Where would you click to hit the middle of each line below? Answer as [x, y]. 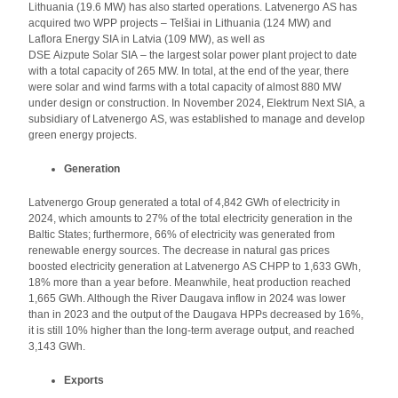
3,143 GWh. [57, 346]
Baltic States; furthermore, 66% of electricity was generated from [182, 235]
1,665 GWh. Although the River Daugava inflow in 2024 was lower [187, 298]
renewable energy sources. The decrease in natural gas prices [179, 251]
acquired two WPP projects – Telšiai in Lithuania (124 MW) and [180, 23]
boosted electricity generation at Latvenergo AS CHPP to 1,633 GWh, [195, 267]
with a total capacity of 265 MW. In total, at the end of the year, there [189, 71]
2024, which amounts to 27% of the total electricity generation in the [191, 219]
